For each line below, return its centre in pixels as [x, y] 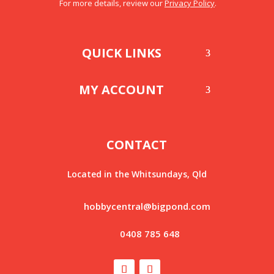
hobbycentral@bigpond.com [147, 206]
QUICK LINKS [121, 53]
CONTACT [137, 145]
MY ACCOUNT [122, 90]
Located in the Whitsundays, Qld [137, 174]
